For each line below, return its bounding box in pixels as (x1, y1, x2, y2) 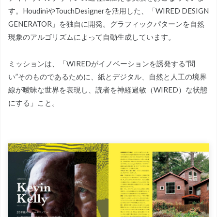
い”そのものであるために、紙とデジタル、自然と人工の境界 (8, 72, 207, 81)
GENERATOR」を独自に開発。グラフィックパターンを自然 (8, 19, 204, 28)
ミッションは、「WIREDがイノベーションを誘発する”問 (8, 59, 195, 68)
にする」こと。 (8, 98, 59, 107)
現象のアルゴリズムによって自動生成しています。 (8, 32, 175, 41)
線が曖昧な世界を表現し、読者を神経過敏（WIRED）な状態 (8, 85, 207, 94)
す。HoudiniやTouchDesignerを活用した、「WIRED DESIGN (8, 6, 209, 15)
